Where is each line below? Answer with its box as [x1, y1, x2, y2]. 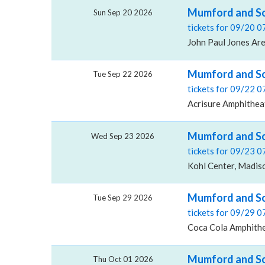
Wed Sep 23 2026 [91, 131, 155, 141]
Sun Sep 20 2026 [93, 7, 153, 17]
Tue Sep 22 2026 [93, 69, 153, 79]
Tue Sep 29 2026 [93, 192, 153, 202]
